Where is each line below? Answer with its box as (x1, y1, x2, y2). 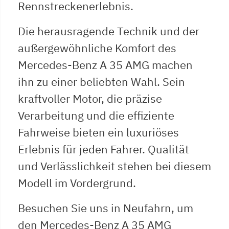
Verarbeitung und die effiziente (18, 107, 174, 123)
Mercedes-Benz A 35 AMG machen (18, 57, 193, 72)
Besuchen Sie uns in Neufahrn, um (18, 200, 193, 215)
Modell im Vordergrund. (18, 175, 136, 190)
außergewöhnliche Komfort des (18, 40, 176, 55)
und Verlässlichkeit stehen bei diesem (18, 158, 211, 173)
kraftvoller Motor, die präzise (18, 90, 162, 106)
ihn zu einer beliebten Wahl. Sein (18, 74, 185, 89)
